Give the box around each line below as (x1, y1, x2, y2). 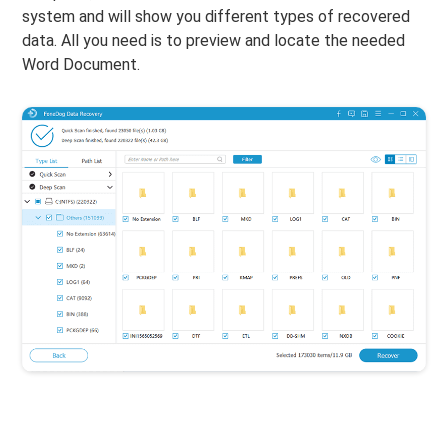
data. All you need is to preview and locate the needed (22, 30, 406, 50)
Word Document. (22, 54, 141, 74)
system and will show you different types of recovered (22, 6, 411, 26)
